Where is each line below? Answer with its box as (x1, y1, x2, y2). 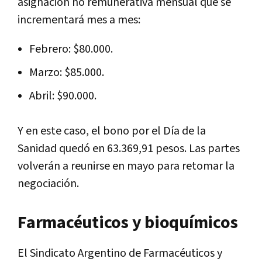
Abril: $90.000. (29, 88, 96, 104)
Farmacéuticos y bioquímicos (18, 211, 238, 235)
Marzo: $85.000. (29, 64, 104, 80)
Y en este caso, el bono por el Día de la (18, 123, 206, 139)
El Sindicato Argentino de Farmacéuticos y (18, 245, 222, 261)
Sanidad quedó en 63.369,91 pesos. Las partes (18, 140, 240, 156)
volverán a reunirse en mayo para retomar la (18, 158, 235, 174)
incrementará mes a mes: (18, 12, 140, 27)
